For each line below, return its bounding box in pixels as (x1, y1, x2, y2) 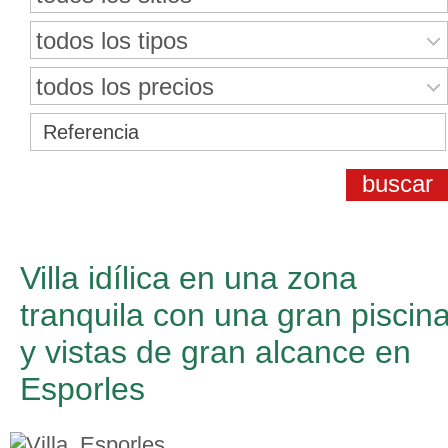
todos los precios (36, 73, 214, 100)
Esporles (20, 371, 145, 407)
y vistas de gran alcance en (20, 334, 411, 370)
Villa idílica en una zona (20, 260, 357, 296)
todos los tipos (36, 27, 188, 54)
